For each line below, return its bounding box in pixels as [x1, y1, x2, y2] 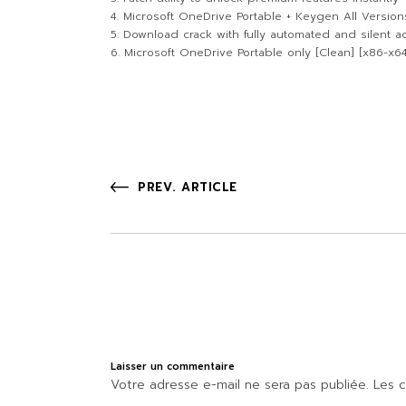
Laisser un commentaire [111, 359, 235, 374]
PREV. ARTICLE [138, 179, 237, 196]
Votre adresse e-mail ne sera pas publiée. [111, 375, 369, 394]
